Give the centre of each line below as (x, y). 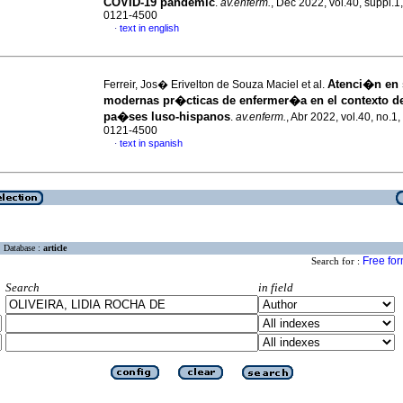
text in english (149, 28)
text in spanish (151, 143)
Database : (23, 248)
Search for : (337, 261)
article (55, 248)
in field (276, 288)
